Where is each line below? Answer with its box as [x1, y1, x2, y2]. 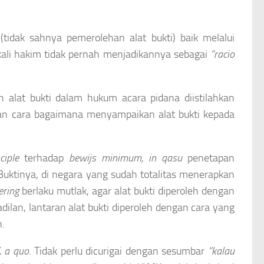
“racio [210, 47, 235, 61]
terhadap [18, 151, 69, 164]
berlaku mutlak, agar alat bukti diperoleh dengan [18, 184, 235, 197]
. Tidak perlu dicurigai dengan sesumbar [28, 244, 209, 258]
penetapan [181, 151, 235, 164]
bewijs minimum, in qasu [68, 151, 182, 164]
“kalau [208, 244, 235, 258]
